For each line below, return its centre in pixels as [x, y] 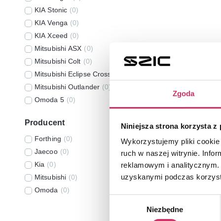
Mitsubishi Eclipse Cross [73, 74]
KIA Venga [51, 22]
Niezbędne [165, 210]
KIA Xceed [51, 35]
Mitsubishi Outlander [67, 87]
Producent [45, 123]
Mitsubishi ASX [58, 48]
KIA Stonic [51, 10]
